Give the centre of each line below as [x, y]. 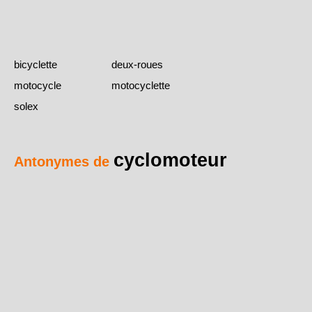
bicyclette [36, 65]
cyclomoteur [170, 160]
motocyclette [141, 86]
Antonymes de [64, 162]
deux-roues [137, 65]
